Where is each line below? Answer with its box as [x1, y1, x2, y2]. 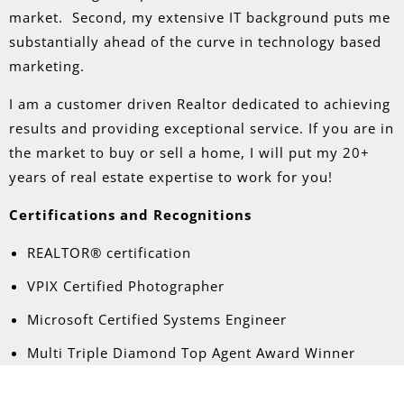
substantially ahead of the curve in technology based [9, 32, 381, 50]
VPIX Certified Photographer [27, 277, 225, 295]
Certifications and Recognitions [9, 206, 252, 224]
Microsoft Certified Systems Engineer [27, 310, 287, 328]
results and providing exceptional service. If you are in [9, 119, 394, 137]
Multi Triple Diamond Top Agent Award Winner [27, 344, 355, 362]
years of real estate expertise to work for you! [9, 168, 333, 186]
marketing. [9, 57, 85, 75]
